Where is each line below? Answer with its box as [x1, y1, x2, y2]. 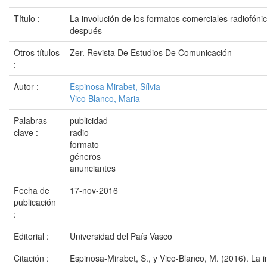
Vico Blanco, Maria [70, 92, 140, 104]
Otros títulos [14, 46, 60, 58]
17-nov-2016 [70, 184, 118, 196]
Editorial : [14, 230, 51, 242]
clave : [14, 126, 41, 138]
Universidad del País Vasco [70, 230, 172, 242]
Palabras [14, 114, 47, 126]
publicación [14, 196, 56, 208]
